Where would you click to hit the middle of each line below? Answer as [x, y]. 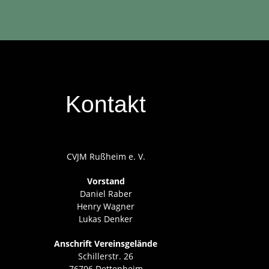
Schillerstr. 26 [106, 256]
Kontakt [106, 104]
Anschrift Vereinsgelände [106, 244]
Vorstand [106, 181]
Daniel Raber [106, 194]
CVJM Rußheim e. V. [106, 157]
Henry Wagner [106, 207]
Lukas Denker [106, 219]
